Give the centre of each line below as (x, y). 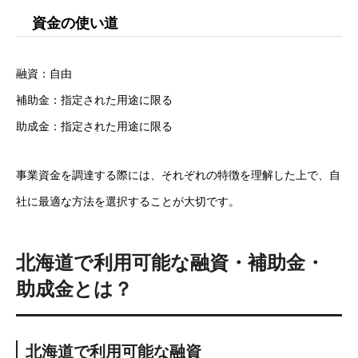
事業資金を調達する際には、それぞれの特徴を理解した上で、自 (178, 175)
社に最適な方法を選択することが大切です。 (128, 201)
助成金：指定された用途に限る (94, 126)
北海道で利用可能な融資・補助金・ (170, 263)
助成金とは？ (74, 289)
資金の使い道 (75, 23)
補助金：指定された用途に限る (94, 100)
